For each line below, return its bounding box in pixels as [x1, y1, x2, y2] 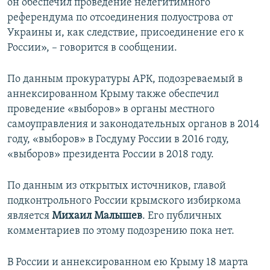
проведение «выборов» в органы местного [7, 103, 215, 115]
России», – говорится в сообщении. [7, 42, 177, 54]
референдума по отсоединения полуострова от [7, 11, 233, 24]
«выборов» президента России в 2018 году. [7, 148, 214, 160]
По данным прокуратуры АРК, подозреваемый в [7, 73, 243, 85]
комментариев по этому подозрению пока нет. [7, 225, 234, 237]
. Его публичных [142, 210, 222, 222]
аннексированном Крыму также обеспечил [7, 88, 219, 100]
